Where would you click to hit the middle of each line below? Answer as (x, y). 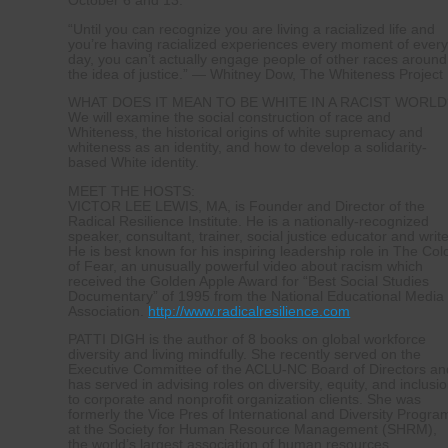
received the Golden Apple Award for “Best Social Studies (249, 281)
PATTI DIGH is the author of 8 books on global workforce (247, 340)
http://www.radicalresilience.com (249, 311)
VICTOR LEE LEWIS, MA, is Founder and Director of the (247, 206)
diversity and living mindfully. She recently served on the (245, 355)
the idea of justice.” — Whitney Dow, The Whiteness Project (256, 74)
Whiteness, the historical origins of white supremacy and (246, 133)
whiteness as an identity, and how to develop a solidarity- (248, 148)
